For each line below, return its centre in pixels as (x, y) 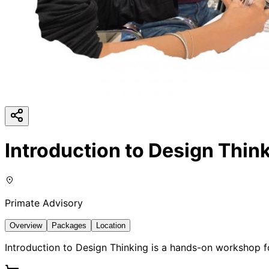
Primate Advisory (44, 203)
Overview (26, 225)
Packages (69, 225)
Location (111, 225)
